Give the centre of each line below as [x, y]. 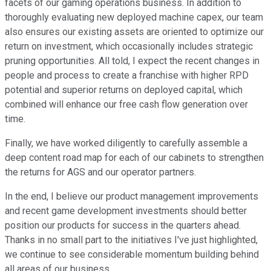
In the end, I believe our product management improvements [132, 197]
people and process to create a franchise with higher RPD [127, 76]
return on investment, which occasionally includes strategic [129, 47]
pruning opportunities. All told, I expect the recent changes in [132, 61]
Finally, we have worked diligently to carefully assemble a [126, 143]
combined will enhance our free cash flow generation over [126, 105]
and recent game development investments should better [126, 211]
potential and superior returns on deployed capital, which [124, 90]
